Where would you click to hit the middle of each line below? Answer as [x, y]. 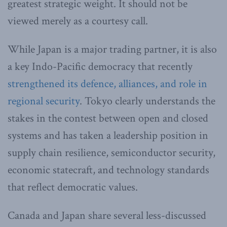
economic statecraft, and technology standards [108, 170]
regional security [44, 101]
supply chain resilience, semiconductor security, [111, 153]
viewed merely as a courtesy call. [78, 21]
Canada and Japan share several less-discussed [107, 215]
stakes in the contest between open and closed [108, 118]
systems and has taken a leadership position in [108, 135]
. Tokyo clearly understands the [147, 101]
